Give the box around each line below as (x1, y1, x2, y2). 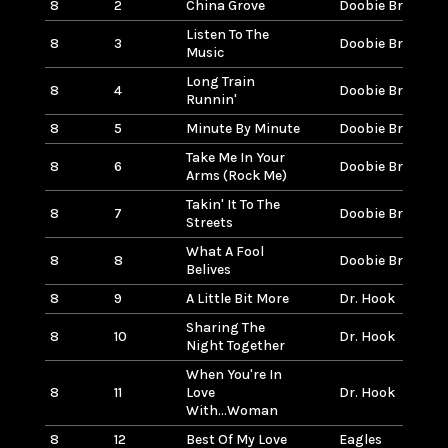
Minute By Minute (185, 119, 300, 137)
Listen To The (185, 25, 269, 43)
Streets (185, 213, 233, 231)
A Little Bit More (185, 289, 289, 307)
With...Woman (185, 401, 278, 419)
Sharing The (185, 318, 265, 336)
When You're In (185, 365, 282, 383)
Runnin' (185, 90, 237, 108)
